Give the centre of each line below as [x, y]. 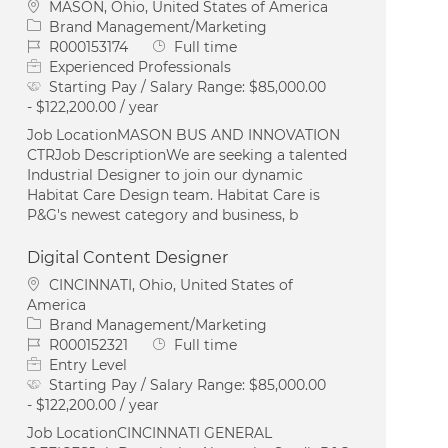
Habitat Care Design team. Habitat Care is [174, 194]
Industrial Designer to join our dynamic [165, 174]
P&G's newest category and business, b [163, 214]
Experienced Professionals [140, 66]
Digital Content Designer [128, 257]
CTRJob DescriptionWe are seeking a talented [187, 154]
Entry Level [88, 364]
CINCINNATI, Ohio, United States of [171, 284]
